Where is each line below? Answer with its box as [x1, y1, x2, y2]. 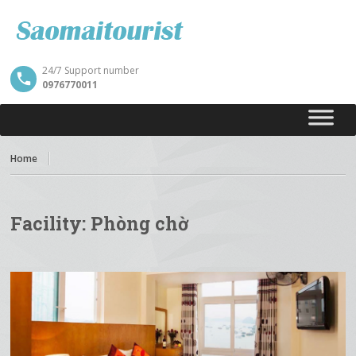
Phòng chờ [91, 211, 190, 235]
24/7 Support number [42, 64, 140, 77]
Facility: [10, 211, 91, 235]
